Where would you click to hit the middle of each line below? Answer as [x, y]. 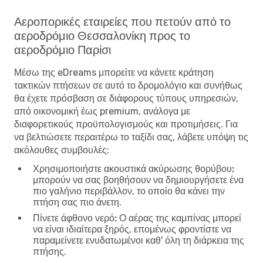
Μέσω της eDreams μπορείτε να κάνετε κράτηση [114, 72]
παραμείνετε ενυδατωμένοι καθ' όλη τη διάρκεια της [139, 240]
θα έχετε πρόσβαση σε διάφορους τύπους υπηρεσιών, [126, 98]
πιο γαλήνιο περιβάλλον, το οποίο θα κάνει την [129, 191]
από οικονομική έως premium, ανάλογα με [102, 111]
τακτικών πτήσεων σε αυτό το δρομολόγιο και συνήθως [128, 85]
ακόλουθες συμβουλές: [62, 150]
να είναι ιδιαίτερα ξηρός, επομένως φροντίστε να [132, 229]
